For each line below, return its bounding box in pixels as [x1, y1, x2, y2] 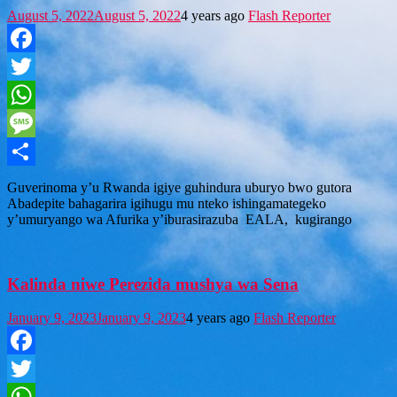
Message [7, 143, 56, 159]
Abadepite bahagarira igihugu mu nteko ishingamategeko [7, 195, 326, 211]
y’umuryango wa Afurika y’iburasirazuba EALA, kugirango [7, 211, 352, 227]
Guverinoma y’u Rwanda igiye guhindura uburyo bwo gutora [7, 179, 352, 195]
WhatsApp [7, 114, 67, 130]
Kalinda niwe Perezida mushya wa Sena [7, 274, 299, 293]
